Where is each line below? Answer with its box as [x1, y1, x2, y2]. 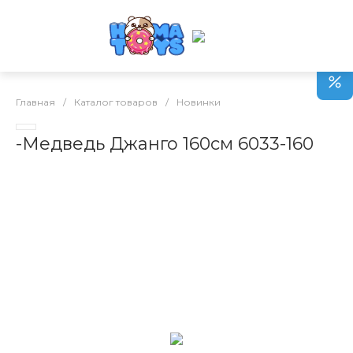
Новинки [176, 96, 221, 108]
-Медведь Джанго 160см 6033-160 [16, 133, 314, 154]
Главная [16, 96, 55, 108]
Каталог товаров [74, 96, 158, 108]
